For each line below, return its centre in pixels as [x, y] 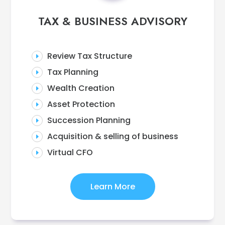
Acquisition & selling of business [113, 137]
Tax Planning [73, 72]
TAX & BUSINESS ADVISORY [113, 21]
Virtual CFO [70, 153]
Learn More [113, 187]
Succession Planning [89, 121]
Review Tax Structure [89, 56]
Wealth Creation [81, 88]
